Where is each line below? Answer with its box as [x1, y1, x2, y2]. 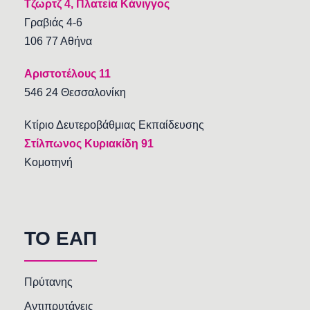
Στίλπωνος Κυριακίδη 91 [24, 138, 154, 150]
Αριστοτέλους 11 [24, 68, 111, 80]
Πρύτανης [24, 276, 73, 289]
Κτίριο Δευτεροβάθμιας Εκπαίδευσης [24, 119, 204, 131]
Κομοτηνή [24, 156, 73, 169]
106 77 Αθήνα [24, 35, 92, 48]
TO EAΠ [24, 228, 97, 250]
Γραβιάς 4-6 [24, 17, 82, 29]
